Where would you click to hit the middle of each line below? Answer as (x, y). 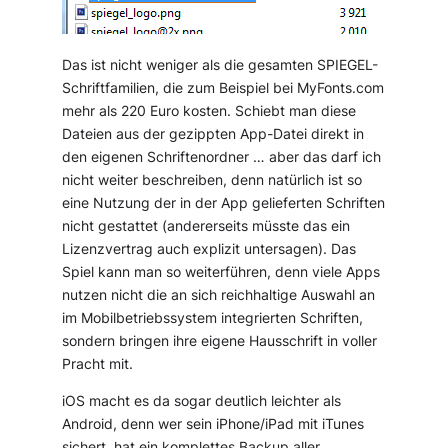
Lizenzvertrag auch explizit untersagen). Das (209, 249)
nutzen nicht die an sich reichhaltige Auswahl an (219, 295)
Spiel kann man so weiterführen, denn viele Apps (221, 272)
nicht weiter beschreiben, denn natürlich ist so (212, 180)
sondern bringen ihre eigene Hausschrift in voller (220, 341)
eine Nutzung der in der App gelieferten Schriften (224, 203)
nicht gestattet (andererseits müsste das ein (206, 226)
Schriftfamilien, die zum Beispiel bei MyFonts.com (223, 88)
